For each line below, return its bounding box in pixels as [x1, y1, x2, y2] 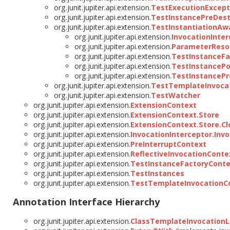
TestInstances [130, 168, 184, 179]
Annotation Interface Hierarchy [13, 196, 160, 208]
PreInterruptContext [130, 139, 206, 149]
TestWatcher [151, 90, 200, 101]
